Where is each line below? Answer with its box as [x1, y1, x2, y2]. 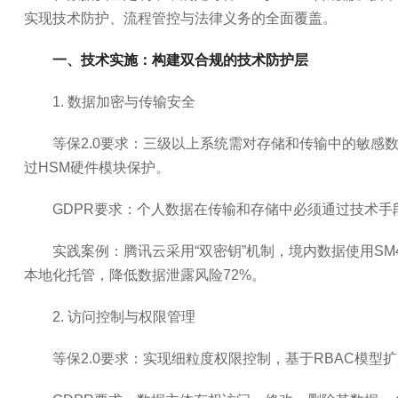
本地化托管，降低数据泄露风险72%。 [23, 267, 266, 283]
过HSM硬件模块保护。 [23, 160, 170, 175]
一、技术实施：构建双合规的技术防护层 [52, 52, 308, 68]
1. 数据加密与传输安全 [52, 94, 195, 109]
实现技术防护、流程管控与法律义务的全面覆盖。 [23, 11, 337, 26]
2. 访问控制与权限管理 [52, 309, 195, 324]
